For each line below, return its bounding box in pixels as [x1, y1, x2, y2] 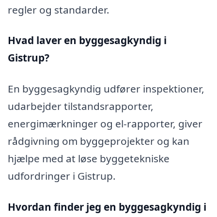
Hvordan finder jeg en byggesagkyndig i [8, 200, 206, 214]
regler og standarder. [8, 2, 109, 16]
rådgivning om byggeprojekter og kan [8, 134, 189, 148]
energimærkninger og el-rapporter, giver [8, 117, 202, 131]
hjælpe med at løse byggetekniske [8, 152, 170, 166]
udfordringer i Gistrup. [8, 169, 116, 183]
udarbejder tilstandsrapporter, [8, 99, 154, 113]
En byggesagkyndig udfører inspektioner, [8, 82, 204, 96]
